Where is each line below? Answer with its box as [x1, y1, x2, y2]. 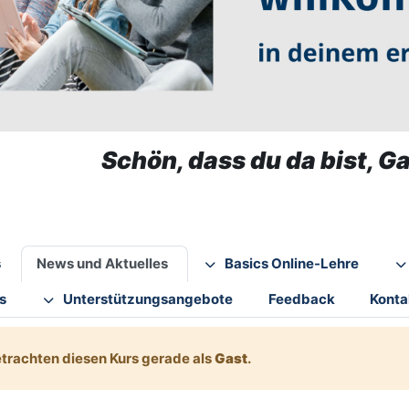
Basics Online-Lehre [224, 255, 359, 273]
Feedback [267, 290, 335, 309]
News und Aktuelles [36, 255, 168, 273]
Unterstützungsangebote [62, 290, 233, 309]
